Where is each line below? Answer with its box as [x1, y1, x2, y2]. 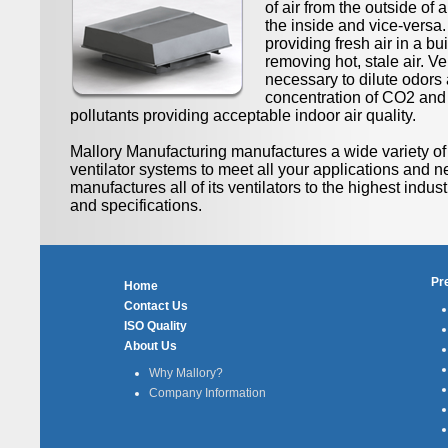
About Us [124, 339, 177, 353]
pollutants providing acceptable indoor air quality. [70, 107, 416, 124]
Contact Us [124, 299, 188, 313]
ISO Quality [124, 319, 187, 333]
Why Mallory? [149, 366, 223, 380]
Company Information [149, 386, 266, 400]
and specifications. [70, 197, 202, 214]
